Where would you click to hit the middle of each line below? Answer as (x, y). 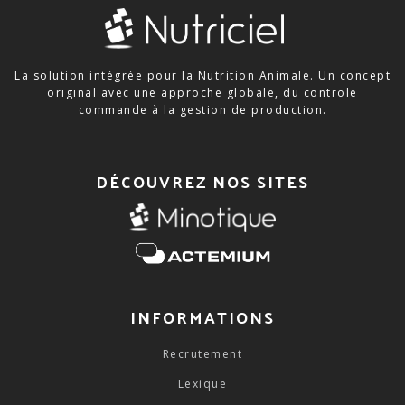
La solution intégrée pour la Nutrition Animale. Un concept (202, 75)
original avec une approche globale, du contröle (202, 92)
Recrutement (202, 354)
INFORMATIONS (202, 317)
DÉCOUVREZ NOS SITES (202, 181)
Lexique (202, 384)
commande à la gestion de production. (202, 109)
